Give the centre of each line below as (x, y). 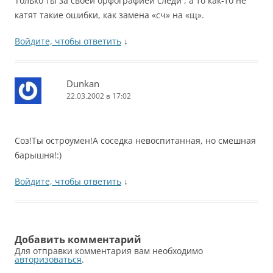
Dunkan (83, 83)
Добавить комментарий (78, 239)
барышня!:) (38, 155)
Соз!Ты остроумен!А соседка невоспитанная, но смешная (135, 140)
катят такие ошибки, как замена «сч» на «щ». (109, 15)
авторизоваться (48, 259)
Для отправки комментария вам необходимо (109, 251)
